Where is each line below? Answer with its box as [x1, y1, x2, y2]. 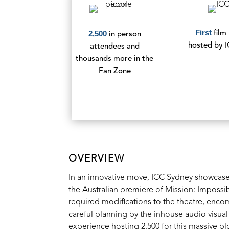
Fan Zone [98, 67, 131, 75]
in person [108, 30, 141, 38]
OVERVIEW [68, 154, 125, 164]
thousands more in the [76, 55, 153, 63]
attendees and [89, 42, 140, 51]
